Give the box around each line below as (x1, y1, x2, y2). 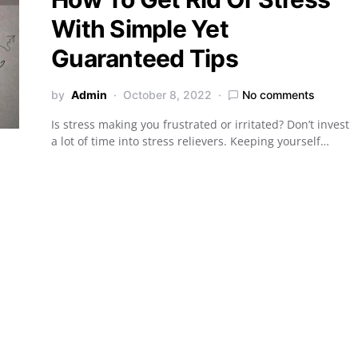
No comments (242, 88, 315, 101)
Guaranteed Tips (51, 44, 238, 73)
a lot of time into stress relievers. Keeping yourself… (51, 133, 329, 149)
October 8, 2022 (123, 88, 212, 101)
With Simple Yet (51, 14, 229, 43)
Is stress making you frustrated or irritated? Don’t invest (51, 117, 349, 132)
